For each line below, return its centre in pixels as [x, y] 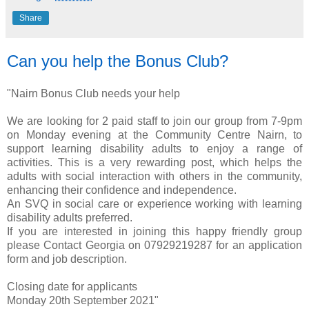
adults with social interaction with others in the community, [154, 177]
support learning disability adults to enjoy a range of [154, 149]
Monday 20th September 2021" [83, 301]
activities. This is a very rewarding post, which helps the [154, 163]
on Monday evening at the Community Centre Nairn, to [154, 135]
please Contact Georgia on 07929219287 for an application [154, 246]
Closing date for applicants [72, 287]
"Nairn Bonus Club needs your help [93, 94]
